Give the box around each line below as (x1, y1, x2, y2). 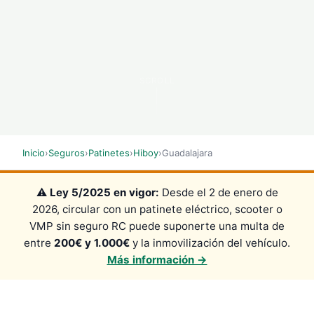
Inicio (22, 146, 45, 158)
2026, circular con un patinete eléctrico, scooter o (32, 203, 282, 217)
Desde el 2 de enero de (158, 186, 278, 200)
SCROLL (139, 76, 175, 86)
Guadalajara (162, 146, 212, 158)
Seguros (48, 146, 85, 158)
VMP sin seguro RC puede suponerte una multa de (29, 219, 285, 233)
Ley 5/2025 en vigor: (49, 186, 159, 200)
